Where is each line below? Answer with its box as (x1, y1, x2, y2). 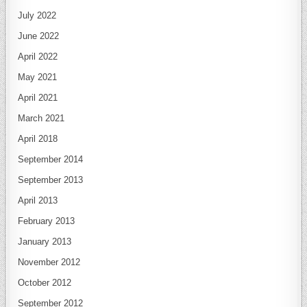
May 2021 (18, 72, 58, 83)
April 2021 (18, 93, 58, 103)
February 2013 (18, 216, 75, 227)
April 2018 (18, 134, 58, 145)
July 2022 (18, 10, 57, 21)
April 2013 (18, 195, 58, 206)
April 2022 (18, 51, 58, 62)
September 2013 (18, 175, 84, 186)
